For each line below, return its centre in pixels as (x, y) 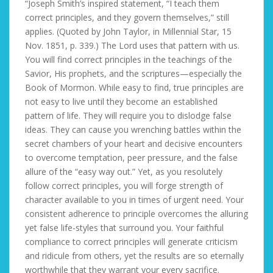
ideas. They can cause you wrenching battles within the (133, 129)
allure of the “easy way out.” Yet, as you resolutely (124, 172)
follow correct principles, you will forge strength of (124, 186)
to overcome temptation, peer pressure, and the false (131, 158)
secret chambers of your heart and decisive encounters (134, 144)
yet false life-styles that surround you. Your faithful (124, 228)
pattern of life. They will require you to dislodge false (128, 115)
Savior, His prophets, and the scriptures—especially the (133, 73)
